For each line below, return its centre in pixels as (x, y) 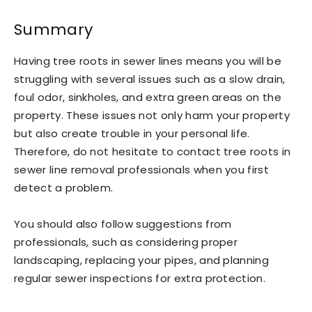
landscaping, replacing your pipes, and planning (142, 260)
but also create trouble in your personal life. (132, 133)
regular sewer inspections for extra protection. (140, 278)
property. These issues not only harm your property (152, 115)
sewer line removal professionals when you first (142, 169)
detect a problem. (64, 187)
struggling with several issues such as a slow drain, (150, 79)
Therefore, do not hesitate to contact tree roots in (153, 151)
